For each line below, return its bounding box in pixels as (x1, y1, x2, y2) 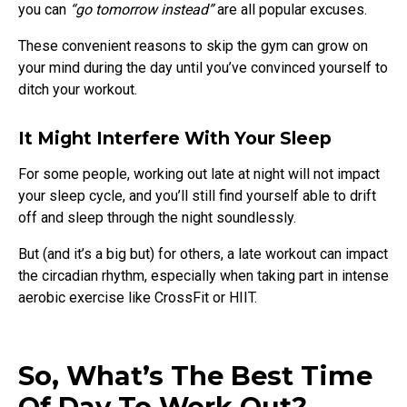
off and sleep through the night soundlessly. (18, 208, 300, 226)
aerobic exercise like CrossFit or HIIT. (18, 288, 257, 306)
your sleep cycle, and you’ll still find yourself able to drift (18, 186, 376, 204)
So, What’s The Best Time (18, 360, 372, 392)
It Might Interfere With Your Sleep (18, 126, 332, 149)
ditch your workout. (18, 80, 141, 98)
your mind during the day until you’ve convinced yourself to (18, 58, 388, 76)
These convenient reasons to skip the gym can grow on (18, 36, 368, 55)
